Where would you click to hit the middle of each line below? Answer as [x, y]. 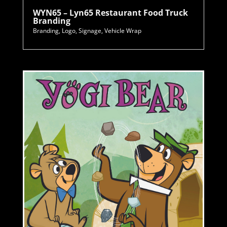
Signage [90, 31]
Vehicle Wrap [123, 31]
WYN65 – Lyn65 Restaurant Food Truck [110, 13]
